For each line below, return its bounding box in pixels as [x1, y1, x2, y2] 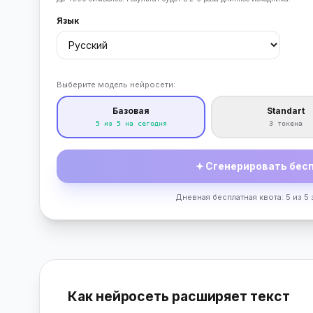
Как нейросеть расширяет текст [68, 288, 290, 305]
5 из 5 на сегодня [95, 119, 167, 127]
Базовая [112, 105, 150, 116]
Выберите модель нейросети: [57, 80, 175, 89]
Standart [266, 105, 305, 116]
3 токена [268, 119, 303, 127]
